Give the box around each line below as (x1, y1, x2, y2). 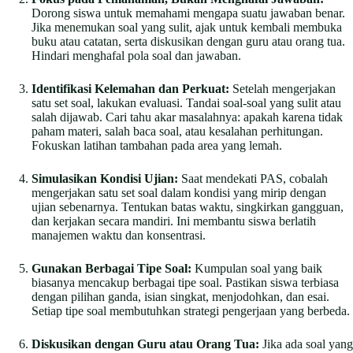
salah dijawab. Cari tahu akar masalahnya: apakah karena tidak (32, 110, 343, 124)
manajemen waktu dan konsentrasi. (32, 228, 206, 242)
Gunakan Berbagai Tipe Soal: (32, 261, 191, 275)
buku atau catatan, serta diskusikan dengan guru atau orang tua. (32, 34, 345, 48)
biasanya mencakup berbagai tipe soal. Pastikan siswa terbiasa (32, 275, 339, 289)
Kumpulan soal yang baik (191, 261, 322, 275)
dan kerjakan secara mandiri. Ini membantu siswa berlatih (32, 214, 316, 228)
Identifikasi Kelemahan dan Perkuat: (32, 81, 229, 95)
